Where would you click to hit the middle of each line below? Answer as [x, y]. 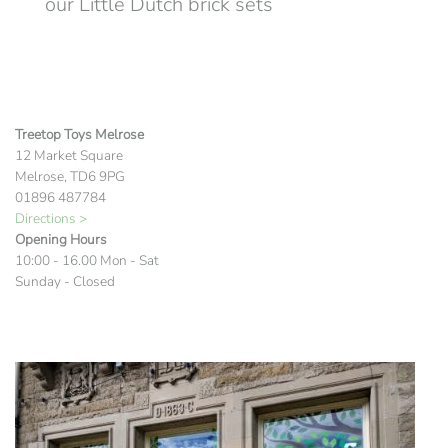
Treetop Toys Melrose [79, 135]
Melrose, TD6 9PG [70, 177]
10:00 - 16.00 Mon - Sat [87, 261]
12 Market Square [69, 156]
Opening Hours [61, 240]
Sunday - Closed [65, 282]
